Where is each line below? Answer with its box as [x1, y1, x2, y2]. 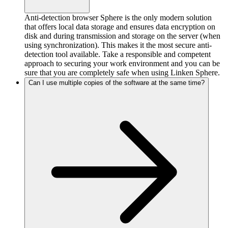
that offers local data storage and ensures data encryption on [24, 22, 215, 32]
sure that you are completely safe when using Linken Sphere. [24, 68, 220, 77]
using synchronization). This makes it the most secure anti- [24, 41, 212, 50]
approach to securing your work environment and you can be [24, 59, 220, 68]
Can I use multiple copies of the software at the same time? [28, 79, 205, 87]
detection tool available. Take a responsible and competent [24, 50, 211, 59]
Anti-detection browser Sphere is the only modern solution [24, 13, 212, 22]
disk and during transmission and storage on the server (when [24, 32, 220, 41]
